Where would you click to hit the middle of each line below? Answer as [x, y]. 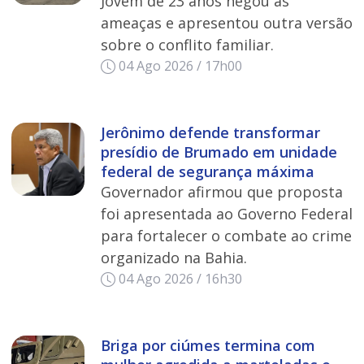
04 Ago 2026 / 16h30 [180, 278]
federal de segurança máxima [207, 171]
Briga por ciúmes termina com [208, 345]
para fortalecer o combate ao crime [226, 235]
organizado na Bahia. [173, 257]
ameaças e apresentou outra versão [226, 22]
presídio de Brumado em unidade [219, 152]
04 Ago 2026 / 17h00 [180, 65]
